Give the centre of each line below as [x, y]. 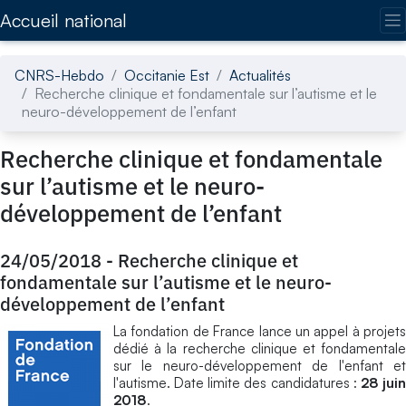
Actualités [260, 75]
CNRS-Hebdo [59, 75]
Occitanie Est [167, 75]
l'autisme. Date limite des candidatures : [237, 382]
